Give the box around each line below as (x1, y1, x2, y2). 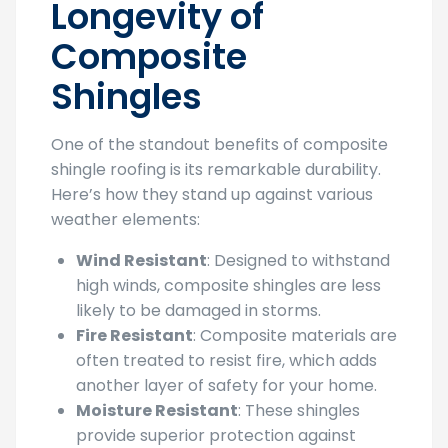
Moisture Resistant (76, 399, 238, 422)
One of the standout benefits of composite (51, 133, 388, 156)
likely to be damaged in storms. (76, 299, 321, 322)
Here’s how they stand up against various (51, 183, 373, 206)
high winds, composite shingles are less (76, 274, 381, 297)
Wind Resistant (76, 249, 207, 272)
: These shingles (238, 399, 360, 422)
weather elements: (51, 208, 200, 231)
